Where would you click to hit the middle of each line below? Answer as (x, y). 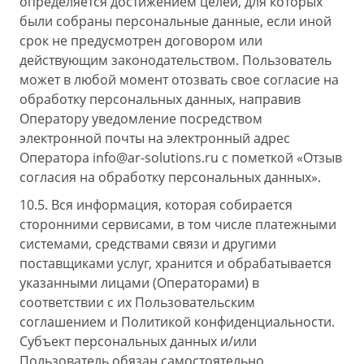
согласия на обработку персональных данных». (170, 177)
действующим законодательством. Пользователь (175, 60)
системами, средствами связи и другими (148, 244)
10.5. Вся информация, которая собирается (156, 205)
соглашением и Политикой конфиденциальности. (177, 322)
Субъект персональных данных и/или (138, 341)
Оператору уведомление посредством (141, 119)
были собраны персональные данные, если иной (175, 21)
